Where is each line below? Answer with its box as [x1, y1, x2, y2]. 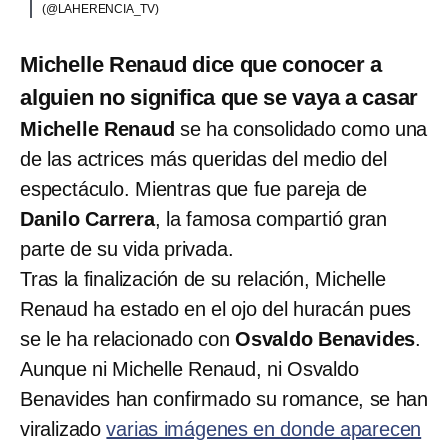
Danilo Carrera [20, 207, 155, 230]
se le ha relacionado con [20, 327, 236, 350]
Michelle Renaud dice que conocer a [20, 51, 383, 77]
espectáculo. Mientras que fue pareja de [20, 177, 368, 200]
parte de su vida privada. [20, 237, 234, 260]
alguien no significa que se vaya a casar [20, 84, 419, 110]
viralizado [20, 417, 107, 440]
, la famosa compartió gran [154, 207, 388, 230]
